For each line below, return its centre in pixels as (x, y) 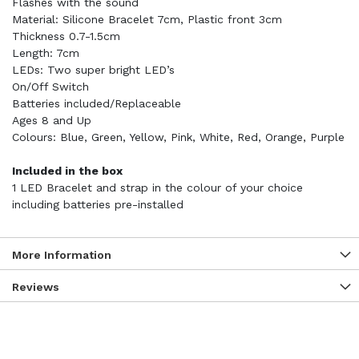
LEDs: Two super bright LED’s (93, 70)
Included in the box (67, 171)
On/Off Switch (50, 87)
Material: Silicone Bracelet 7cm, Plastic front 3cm (147, 19)
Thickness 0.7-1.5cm (66, 36)
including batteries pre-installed (98, 204)
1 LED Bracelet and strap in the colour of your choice (157, 188)
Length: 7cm (46, 53)
